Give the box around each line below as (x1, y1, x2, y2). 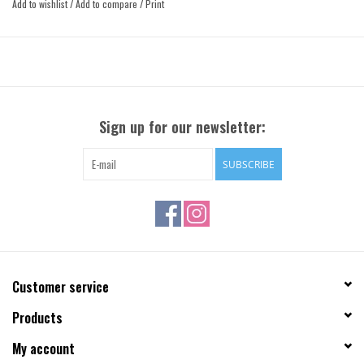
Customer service (12, 276, 109, 297)
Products (12, 307, 63, 327)
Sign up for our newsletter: (98, 115, 266, 137)
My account (12, 338, 75, 358)
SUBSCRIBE (222, 157, 275, 171)
